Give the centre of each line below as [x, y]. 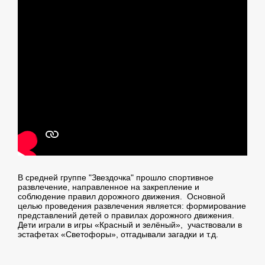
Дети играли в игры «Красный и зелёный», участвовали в [130, 225]
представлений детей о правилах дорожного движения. [126, 216]
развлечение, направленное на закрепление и [109, 187]
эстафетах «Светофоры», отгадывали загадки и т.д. [118, 235]
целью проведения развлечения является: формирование [132, 206]
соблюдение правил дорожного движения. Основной [122, 197]
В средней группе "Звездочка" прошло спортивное [116, 178]
